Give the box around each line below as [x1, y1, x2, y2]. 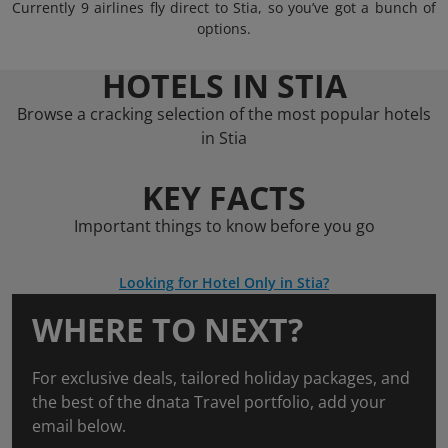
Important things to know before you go [73, 215, 375, 237]
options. [197, 19, 251, 38]
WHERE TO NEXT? [32, 308, 303, 351]
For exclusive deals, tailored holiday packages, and [32, 367, 410, 389]
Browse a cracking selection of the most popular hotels [17, 103, 431, 125]
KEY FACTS [142, 176, 306, 219]
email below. [32, 415, 126, 437]
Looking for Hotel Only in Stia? [119, 273, 329, 292]
